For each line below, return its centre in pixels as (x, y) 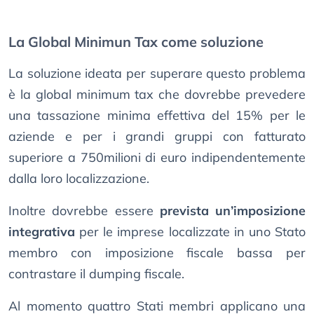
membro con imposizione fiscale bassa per (157, 253)
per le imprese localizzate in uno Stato (190, 232)
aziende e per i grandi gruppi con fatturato (157, 137)
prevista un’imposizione (232, 211)
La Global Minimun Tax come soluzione (136, 42)
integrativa (42, 232)
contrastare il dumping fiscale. (96, 274)
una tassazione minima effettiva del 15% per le (157, 116)
